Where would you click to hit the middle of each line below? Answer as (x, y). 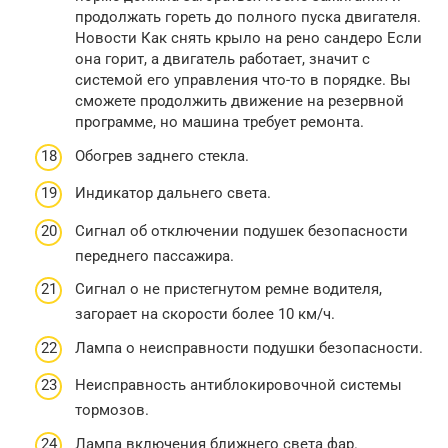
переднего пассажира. (154, 255)
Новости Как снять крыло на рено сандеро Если (248, 38)
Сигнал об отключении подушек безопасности (241, 230)
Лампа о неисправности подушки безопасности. (249, 347)
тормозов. (112, 410)
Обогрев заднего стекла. (162, 155)
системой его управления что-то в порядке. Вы (243, 80)
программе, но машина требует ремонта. (219, 122)
